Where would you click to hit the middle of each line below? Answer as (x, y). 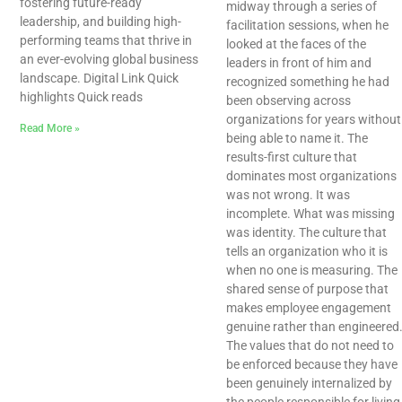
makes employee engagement (309, 308)
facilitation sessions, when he (307, 26)
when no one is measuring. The (312, 271)
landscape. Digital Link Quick (99, 79)
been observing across (288, 101)
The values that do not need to (310, 346)
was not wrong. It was (288, 195)
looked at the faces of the (296, 44)
